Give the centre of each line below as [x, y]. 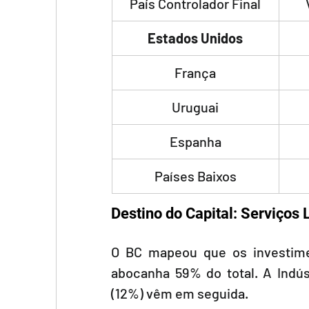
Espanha [195, 141]
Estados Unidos [195, 38]
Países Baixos [195, 176]
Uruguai [195, 107]
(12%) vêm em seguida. [180, 293]
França [195, 72]
